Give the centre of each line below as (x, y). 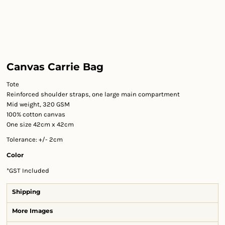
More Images (32, 211)
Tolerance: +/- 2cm (35, 139)
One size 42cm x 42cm (40, 124)
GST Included (29, 171)
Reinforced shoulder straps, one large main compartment (93, 94)
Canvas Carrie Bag (55, 67)
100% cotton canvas (36, 114)
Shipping (26, 192)
